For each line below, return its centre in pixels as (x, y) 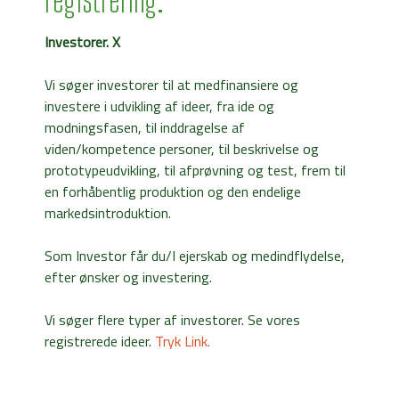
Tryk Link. (183, 342)
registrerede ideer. (100, 342)
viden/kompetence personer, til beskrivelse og (182, 149)
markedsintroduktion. (108, 213)
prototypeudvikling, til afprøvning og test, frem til (195, 171)
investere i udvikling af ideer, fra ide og (159, 106)
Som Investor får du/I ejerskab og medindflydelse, (195, 256)
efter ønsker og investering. (128, 277)
